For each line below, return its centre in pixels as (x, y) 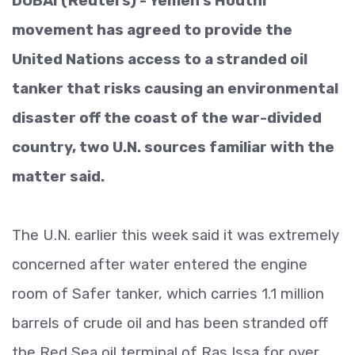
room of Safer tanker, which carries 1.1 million (168, 294)
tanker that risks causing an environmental (175, 88)
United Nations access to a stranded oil (160, 59)
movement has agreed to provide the (152, 30)
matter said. (58, 176)
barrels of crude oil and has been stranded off (170, 323)
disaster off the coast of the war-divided (167, 118)
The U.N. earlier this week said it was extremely (176, 235)
